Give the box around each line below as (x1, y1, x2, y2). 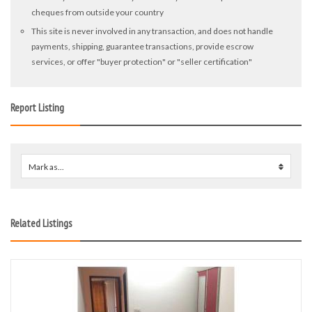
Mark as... (29, 162, 64, 172)
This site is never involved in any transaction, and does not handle (31, 26, 273, 36)
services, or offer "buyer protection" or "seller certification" (31, 56, 252, 67)
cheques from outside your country (31, 7, 164, 17)
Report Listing (10, 101, 64, 114)
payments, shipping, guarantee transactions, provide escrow (31, 41, 253, 52)
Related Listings (10, 217, 72, 230)
